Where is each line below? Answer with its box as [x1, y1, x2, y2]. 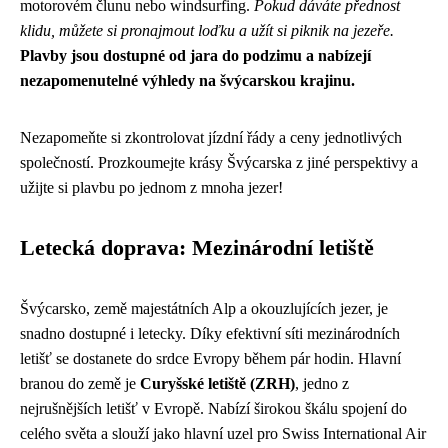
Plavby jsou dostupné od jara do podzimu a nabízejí [20, 47, 371, 64]
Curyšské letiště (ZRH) [140, 375, 295, 392]
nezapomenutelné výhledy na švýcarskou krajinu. [20, 72, 355, 89]
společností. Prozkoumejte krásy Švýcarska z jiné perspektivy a [20, 154, 418, 171]
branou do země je [20, 375, 140, 392]
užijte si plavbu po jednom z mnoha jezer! [20, 179, 283, 196]
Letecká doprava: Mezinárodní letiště [20, 236, 374, 260]
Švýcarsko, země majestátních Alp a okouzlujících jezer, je [20, 300, 388, 317]
